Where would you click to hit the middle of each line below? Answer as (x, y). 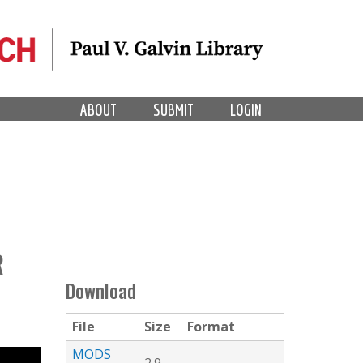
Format (211, 327)
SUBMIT (174, 109)
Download (101, 291)
